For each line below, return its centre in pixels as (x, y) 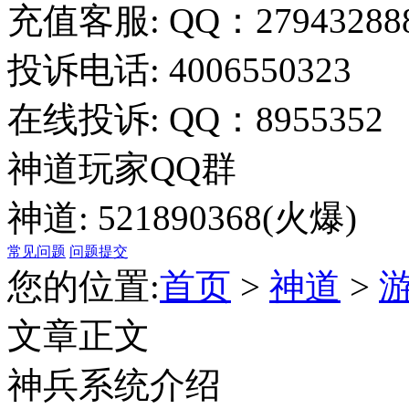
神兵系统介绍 (114, 385)
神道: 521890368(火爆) (182, 218)
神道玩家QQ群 (122, 168)
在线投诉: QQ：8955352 (195, 119)
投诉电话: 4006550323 (179, 70)
